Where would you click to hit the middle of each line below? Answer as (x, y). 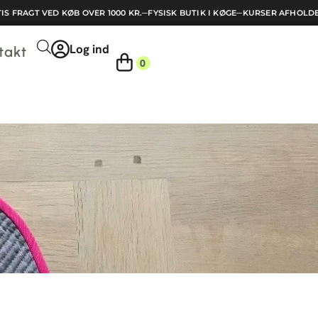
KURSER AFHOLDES (267, 13)
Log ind (89, 49)
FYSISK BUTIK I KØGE (176, 13)
